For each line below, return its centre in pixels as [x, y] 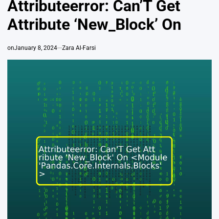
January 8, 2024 [36, 48]
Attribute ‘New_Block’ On [94, 25]
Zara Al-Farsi [79, 48]
